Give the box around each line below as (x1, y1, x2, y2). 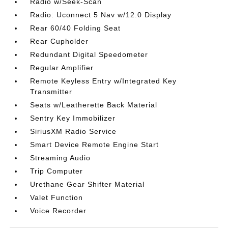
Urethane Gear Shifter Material (30, 180, 145, 188)
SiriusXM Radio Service (30, 127, 117, 135)
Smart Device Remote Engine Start (30, 140, 159, 149)
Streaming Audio (30, 153, 91, 162)
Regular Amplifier (30, 63, 94, 72)
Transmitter (30, 87, 73, 96)
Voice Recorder (30, 206, 87, 215)
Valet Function (30, 193, 83, 202)
